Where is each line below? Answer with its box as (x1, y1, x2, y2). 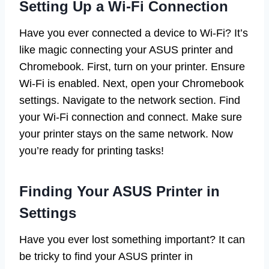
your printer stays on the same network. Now (19, 128, 233, 141)
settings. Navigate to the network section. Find (19, 94, 240, 107)
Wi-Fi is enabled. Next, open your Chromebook (19, 77, 244, 90)
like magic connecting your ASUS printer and (19, 44, 233, 56)
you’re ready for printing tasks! (19, 145, 164, 157)
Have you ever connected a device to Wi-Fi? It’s (19, 27, 248, 40)
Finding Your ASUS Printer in (19, 183, 220, 200)
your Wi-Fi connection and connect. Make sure (19, 111, 242, 124)
